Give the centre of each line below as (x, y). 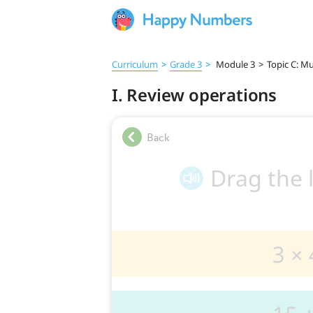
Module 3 (234, 64)
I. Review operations (194, 95)
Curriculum (135, 64)
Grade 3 (186, 64)
